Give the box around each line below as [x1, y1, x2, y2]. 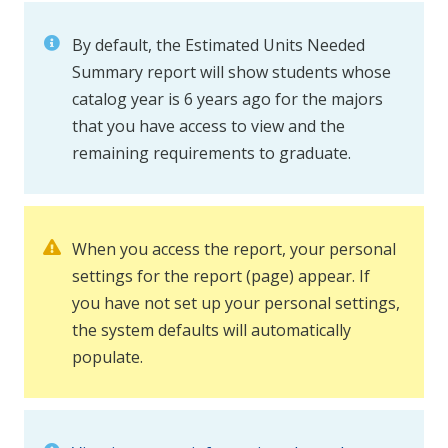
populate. [72, 346, 143, 369]
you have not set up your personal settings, [72, 292, 400, 315]
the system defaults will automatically [72, 319, 351, 342]
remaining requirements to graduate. [72, 142, 351, 165]
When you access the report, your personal [72, 238, 396, 261]
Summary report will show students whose [72, 61, 391, 84]
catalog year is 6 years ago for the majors [72, 88, 383, 111]
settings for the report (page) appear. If [72, 265, 370, 288]
